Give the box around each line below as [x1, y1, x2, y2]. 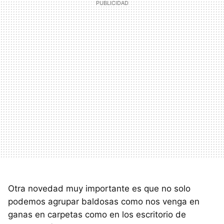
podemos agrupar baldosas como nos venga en [8, 196, 199, 206]
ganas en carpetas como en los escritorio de [8, 209, 186, 219]
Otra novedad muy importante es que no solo [8, 183, 190, 193]
